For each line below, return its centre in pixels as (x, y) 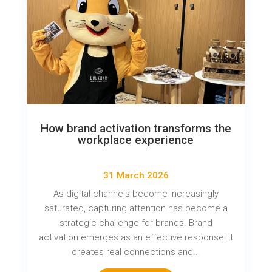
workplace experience (136, 140)
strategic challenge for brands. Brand (136, 223)
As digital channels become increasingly (136, 194)
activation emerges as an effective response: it (136, 238)
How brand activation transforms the (136, 129)
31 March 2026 (136, 176)
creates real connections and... (136, 252)
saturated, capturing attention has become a (136, 209)
